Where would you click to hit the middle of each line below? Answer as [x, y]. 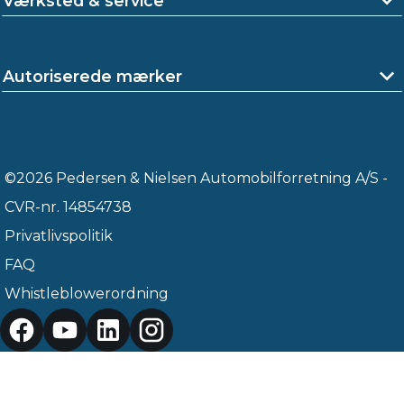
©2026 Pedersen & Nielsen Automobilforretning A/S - [197, 178]
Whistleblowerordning [87, 293]
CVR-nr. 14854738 [69, 207]
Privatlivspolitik [59, 235]
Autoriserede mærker [92, 76]
